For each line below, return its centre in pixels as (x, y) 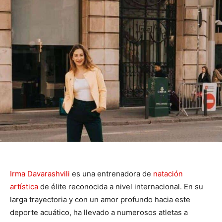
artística (24, 186)
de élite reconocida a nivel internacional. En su (121, 186)
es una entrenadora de (111, 173)
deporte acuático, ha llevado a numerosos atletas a (99, 212)
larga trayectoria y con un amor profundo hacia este (100, 199)
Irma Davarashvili (40, 173)
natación (168, 173)
